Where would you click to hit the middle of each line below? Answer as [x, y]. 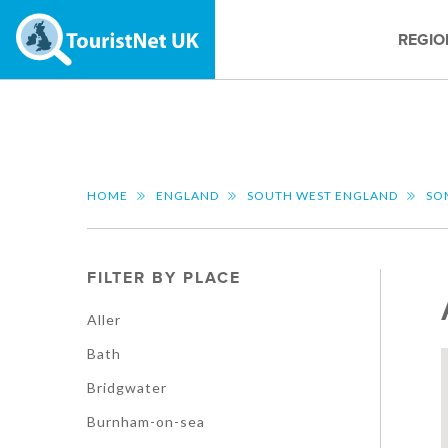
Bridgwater [127, 387]
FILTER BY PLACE [164, 278]
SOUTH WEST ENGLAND [322, 195]
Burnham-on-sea [146, 421]
